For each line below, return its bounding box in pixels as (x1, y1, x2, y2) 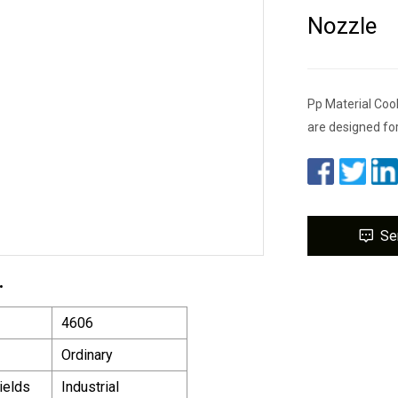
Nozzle (307, 12, 378, 39)
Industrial (61, 378, 119, 395)
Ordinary (61, 346, 113, 363)
